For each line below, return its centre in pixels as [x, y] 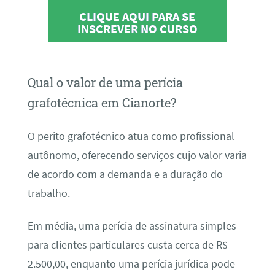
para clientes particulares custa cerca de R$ [127, 245]
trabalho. [48, 193]
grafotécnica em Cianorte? [102, 103]
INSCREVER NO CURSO [137, 28]
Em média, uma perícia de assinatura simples [132, 226]
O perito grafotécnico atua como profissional [131, 136]
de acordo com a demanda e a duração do [125, 174]
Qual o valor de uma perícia [105, 83]
